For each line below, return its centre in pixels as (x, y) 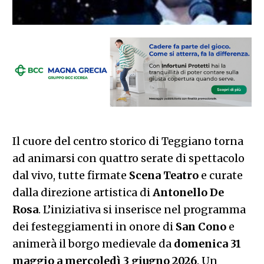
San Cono (201, 226)
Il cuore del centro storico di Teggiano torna (128, 141)
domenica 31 (207, 243)
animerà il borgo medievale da (93, 243)
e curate (220, 175)
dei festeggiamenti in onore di (94, 226)
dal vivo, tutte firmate (70, 175)
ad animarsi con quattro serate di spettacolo (128, 158)
